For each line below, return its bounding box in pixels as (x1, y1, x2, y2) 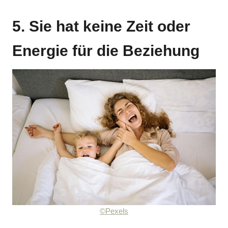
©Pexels (100, 207, 128, 215)
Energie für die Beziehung (12, 42, 199, 59)
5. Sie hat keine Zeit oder (12, 18, 190, 35)
